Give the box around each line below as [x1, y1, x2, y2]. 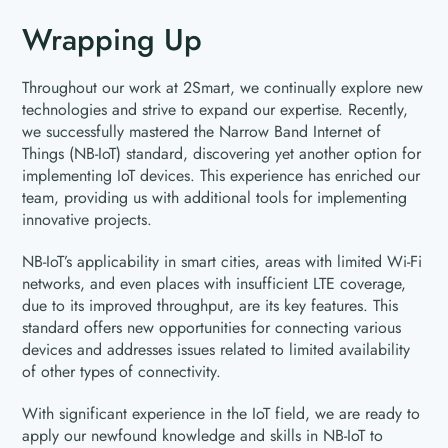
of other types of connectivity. [22, 359, 222, 383]
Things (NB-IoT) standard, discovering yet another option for [22, 141, 422, 165]
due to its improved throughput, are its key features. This [22, 293, 399, 317]
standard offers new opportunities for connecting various [22, 315, 402, 339]
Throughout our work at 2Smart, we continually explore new [22, 75, 424, 99]
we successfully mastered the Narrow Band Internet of [22, 119, 382, 143]
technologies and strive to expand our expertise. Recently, [22, 97, 409, 121]
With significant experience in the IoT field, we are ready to [22, 401, 421, 425]
